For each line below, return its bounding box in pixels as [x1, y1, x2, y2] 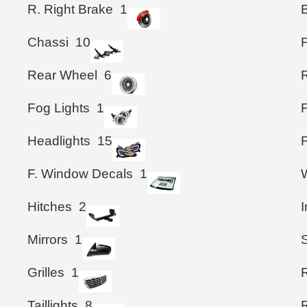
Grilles [27, 265, 64, 280]
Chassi [27, 34, 69, 49]
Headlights [27, 133, 90, 148]
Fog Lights [27, 100, 90, 115]
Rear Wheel [27, 67, 97, 82]
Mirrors [27, 232, 68, 247]
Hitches [27, 199, 72, 214]
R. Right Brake [27, 1, 113, 16]
